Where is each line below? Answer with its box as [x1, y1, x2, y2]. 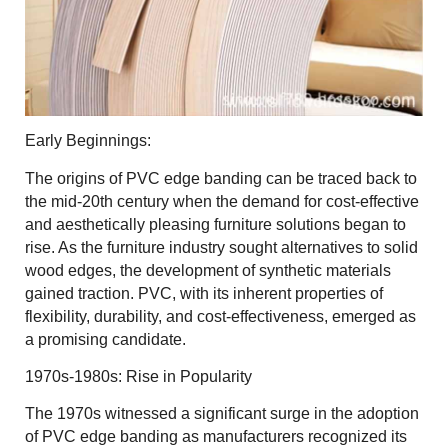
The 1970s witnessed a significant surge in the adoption [25, 405, 419, 423]
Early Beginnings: [25, 132, 151, 150]
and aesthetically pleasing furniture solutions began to [25, 215, 406, 233]
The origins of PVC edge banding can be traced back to [25, 169, 417, 187]
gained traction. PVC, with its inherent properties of [25, 284, 383, 302]
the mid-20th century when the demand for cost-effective [25, 192, 419, 210]
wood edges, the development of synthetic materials [25, 261, 391, 279]
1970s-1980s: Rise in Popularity [25, 367, 252, 385]
